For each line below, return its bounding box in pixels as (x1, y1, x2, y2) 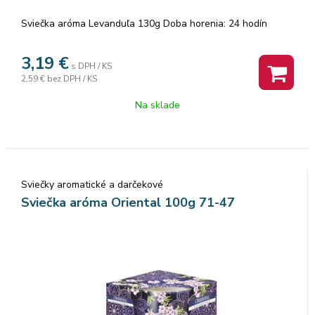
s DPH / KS (71, 60, 112, 72)
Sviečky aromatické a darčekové (21, 177, 163, 191)
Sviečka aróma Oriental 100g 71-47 (21, 193, 235, 211)
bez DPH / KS (47, 72, 97, 84)
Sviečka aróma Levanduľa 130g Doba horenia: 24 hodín (21, 16, 267, 30)
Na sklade (135, 98, 180, 112)
